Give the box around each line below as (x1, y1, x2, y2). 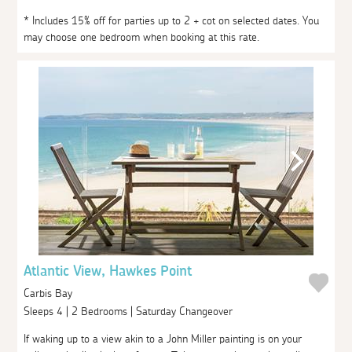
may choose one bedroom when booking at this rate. (24, 31, 260, 43)
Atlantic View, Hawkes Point (24, 264, 192, 279)
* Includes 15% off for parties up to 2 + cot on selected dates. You (24, 15, 320, 27)
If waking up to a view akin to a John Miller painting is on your (24, 333, 302, 345)
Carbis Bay (24, 287, 73, 299)
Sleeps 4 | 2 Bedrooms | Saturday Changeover (24, 306, 236, 317)
